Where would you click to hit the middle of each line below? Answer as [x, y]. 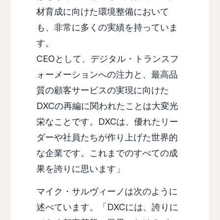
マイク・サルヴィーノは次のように [107, 192]
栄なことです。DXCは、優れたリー [107, 122]
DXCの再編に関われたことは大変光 [107, 106]
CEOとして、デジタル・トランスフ [107, 59]
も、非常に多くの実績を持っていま [107, 27]
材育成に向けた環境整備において [102, 12]
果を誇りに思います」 [80, 169]
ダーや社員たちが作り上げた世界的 [107, 137]
